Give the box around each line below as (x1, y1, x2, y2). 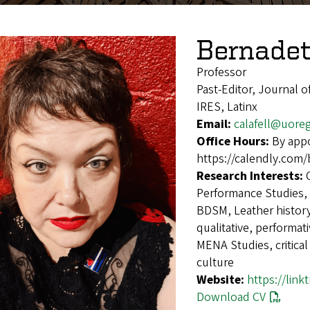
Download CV (197, 288, 266, 306)
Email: (197, 115, 234, 133)
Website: (197, 271, 247, 289)
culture (197, 253, 234, 271)
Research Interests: (197, 167, 306, 185)
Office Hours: (197, 132, 272, 150)
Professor (197, 63, 246, 81)
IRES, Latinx (197, 98, 257, 116)
